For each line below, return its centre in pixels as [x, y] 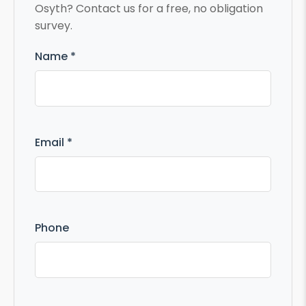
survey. [54, 26]
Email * [54, 142]
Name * [55, 56]
